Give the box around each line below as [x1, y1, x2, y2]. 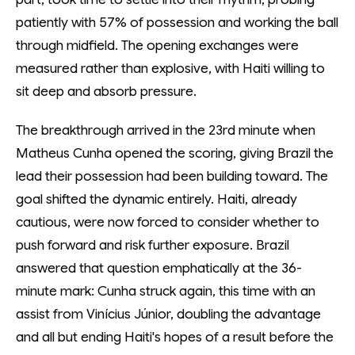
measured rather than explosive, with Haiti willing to [16, 60, 325, 77]
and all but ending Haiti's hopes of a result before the [16, 329, 334, 345]
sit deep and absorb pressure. [16, 83, 197, 100]
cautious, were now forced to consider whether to [16, 214, 319, 231]
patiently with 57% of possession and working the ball [16, 14, 338, 31]
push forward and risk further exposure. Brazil [16, 237, 289, 254]
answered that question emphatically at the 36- [16, 260, 302, 277]
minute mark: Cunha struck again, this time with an [16, 283, 315, 300]
